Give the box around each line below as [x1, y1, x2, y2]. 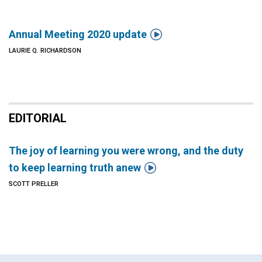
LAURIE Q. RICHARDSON [9, 47, 81, 54]
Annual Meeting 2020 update [9, 28, 147, 40]
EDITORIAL [9, 111, 67, 125]
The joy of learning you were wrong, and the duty [9, 144, 243, 157]
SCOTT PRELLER [9, 180, 58, 188]
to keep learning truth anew [9, 161, 141, 174]
